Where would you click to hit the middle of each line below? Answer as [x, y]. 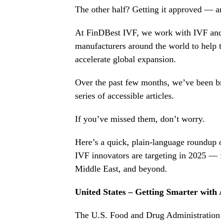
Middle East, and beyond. [121, 169]
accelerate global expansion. [126, 59]
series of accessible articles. [125, 96]
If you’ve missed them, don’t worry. [140, 119]
